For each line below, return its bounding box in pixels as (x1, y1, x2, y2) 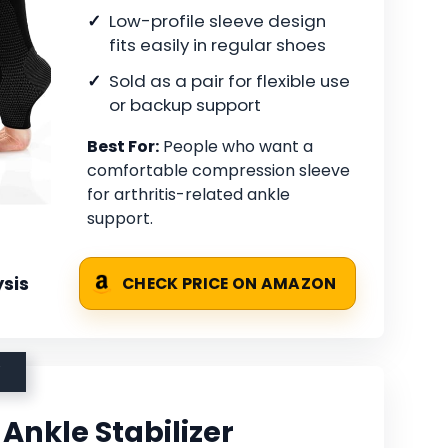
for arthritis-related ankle (87, 183, 290, 207)
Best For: (87, 135, 159, 159)
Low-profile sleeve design (109, 9, 326, 34)
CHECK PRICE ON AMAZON (122, 273, 337, 295)
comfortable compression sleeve (87, 159, 350, 183)
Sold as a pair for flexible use (109, 69, 350, 94)
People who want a (159, 135, 313, 159)
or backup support (109, 93, 261, 118)
